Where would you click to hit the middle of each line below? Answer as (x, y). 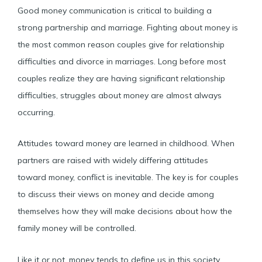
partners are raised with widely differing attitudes (113, 160)
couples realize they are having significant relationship (121, 78)
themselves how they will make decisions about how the (125, 211)
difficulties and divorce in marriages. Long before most (122, 61)
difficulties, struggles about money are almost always (120, 95)
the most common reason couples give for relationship (121, 44)
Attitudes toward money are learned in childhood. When (126, 143)
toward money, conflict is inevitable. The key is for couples (128, 177)
